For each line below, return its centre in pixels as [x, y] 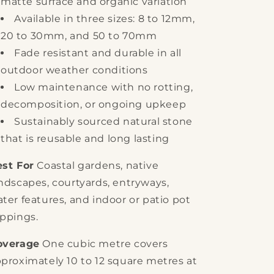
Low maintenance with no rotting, [104, 87]
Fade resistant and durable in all [98, 53]
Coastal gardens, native [96, 165]
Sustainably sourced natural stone [103, 121]
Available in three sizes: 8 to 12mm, [105, 19]
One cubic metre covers [104, 244]
